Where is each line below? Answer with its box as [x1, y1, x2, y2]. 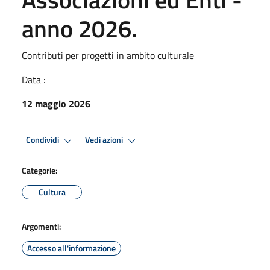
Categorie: [22, 163, 57, 177]
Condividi [26, 133, 61, 147]
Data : [22, 72, 45, 87]
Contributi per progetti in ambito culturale [22, 48, 194, 63]
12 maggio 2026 [22, 96, 90, 111]
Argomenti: [22, 219, 61, 233]
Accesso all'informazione [27, 241, 116, 254]
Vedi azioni [85, 133, 125, 147]
